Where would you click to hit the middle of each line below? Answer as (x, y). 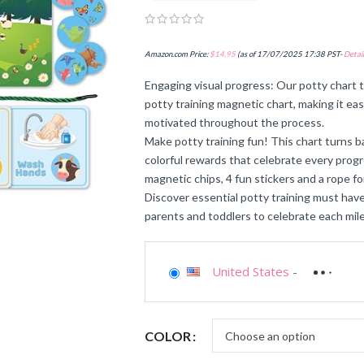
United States (250, 272)
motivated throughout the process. (234, 123)
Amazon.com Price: (177, 54)
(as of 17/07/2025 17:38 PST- (289, 54)
